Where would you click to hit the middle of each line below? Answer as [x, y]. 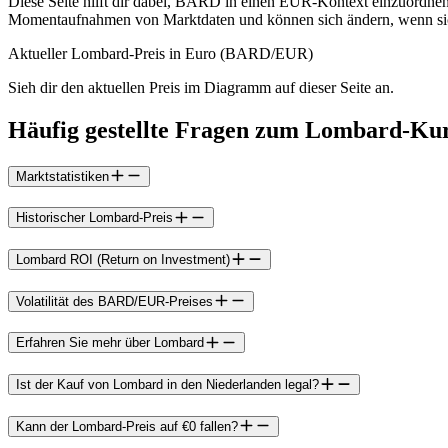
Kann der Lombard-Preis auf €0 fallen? [127, 426]
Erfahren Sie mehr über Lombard [110, 343]
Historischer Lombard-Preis [94, 218]
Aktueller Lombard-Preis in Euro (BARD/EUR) [160, 53]
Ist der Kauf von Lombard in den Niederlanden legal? [167, 385]
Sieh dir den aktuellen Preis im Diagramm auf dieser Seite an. [201, 87]
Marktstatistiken [62, 176]
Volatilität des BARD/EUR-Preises [114, 301]
